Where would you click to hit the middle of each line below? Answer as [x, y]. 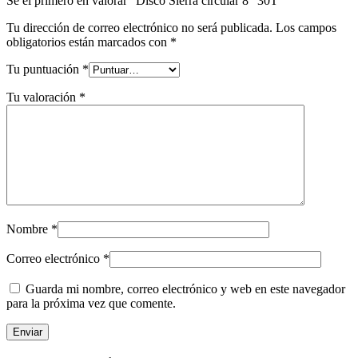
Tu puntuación [44, 69]
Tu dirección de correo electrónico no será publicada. [139, 27]
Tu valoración [43, 97]
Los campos [306, 27]
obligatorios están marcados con [88, 42]
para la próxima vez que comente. [91, 303]
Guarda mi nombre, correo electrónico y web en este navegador [185, 288]
